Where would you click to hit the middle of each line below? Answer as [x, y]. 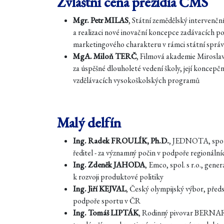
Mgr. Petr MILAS [101, 20]
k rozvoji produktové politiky [118, 177]
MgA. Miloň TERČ [105, 56]
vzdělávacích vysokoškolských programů [136, 80]
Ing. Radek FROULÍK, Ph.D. [121, 141]
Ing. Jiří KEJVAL [99, 189]
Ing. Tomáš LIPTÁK [106, 213]
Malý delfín [89, 122]
